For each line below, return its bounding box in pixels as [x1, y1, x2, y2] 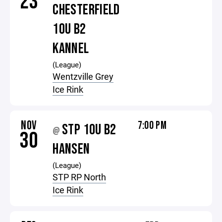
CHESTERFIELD [53, 1, 120, 19]
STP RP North [53, 171, 107, 183]
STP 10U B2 [62, 121, 116, 139]
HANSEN [53, 140, 90, 158]
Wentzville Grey [53, 70, 114, 82]
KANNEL [53, 40, 89, 57]
